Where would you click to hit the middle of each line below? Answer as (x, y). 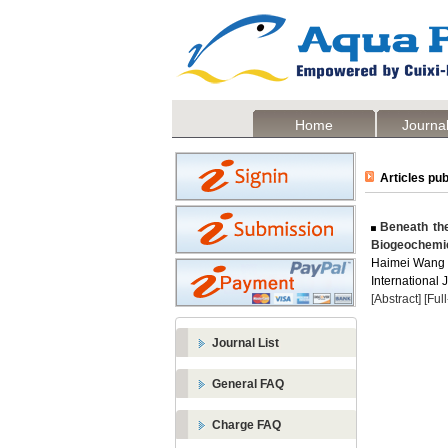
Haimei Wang (408, 263)
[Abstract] (396, 299)
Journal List (245, 343)
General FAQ (248, 384)
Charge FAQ (246, 425)
